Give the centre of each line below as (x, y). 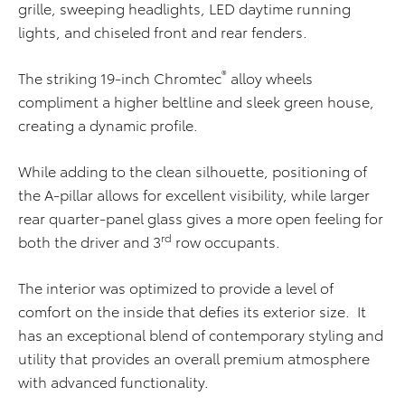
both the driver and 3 (89, 241)
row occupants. (226, 241)
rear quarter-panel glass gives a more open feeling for (201, 217)
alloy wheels (270, 77)
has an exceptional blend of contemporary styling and (201, 334)
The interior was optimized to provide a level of (176, 287)
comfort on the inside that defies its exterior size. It (192, 311)
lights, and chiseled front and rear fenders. (163, 31)
